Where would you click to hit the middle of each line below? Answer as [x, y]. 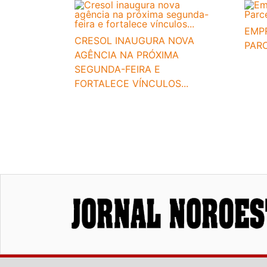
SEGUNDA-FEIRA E [117, 69]
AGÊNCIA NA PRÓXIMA [127, 55]
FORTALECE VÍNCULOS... [131, 84]
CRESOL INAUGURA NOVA [134, 41]
